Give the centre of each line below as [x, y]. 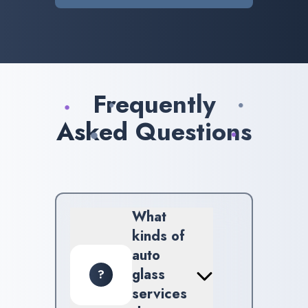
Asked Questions [154, 132]
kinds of [158, 236]
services [159, 294]
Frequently [154, 104]
